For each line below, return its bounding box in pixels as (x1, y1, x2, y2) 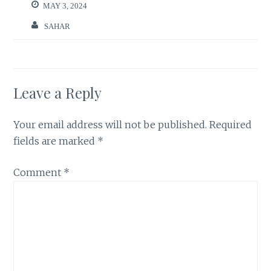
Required (209, 118, 252, 131)
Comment (13, 166, 64, 179)
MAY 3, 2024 (43, 2, 88, 10)
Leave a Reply (13, 82, 102, 102)
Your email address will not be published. (13, 118, 207, 131)
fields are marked (13, 134, 98, 147)
